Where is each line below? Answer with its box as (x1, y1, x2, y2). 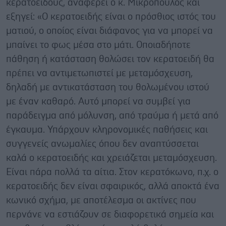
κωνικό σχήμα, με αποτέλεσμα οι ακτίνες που (6, 195, 196, 205)
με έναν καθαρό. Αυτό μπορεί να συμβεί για (6, 96, 191, 106)
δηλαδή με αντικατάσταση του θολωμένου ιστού (6, 82, 209, 92)
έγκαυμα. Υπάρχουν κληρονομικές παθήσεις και (6, 125, 208, 135)
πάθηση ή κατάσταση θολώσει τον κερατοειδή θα (6, 54, 214, 64)
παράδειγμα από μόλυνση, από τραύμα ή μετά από (6, 110, 218, 121)
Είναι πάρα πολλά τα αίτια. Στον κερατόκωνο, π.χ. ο (6, 167, 218, 177)
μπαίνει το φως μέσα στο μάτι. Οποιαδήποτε (6, 40, 191, 50)
